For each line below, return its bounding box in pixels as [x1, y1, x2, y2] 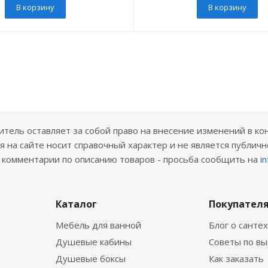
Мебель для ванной [56, 219, 141, 231]
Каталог [56, 197, 97, 211]
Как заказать [208, 252, 264, 264]
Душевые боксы [56, 252, 126, 264]
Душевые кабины [56, 236, 132, 248]
